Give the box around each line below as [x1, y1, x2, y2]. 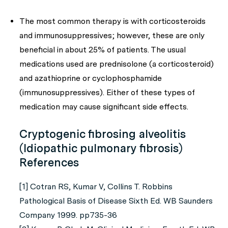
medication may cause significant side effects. [19, 102, 188, 111]
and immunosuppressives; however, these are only [19, 31, 205, 40]
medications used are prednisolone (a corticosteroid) [19, 59, 214, 69]
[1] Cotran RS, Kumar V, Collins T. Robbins [19, 182, 173, 191]
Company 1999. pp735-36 [19, 210, 117, 220]
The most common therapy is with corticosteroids [19, 16, 206, 26]
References [19, 156, 79, 169]
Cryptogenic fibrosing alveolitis [19, 127, 186, 140]
